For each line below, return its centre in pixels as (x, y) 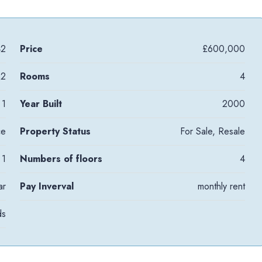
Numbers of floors (61, 158)
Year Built (41, 104)
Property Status (56, 131)
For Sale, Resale (212, 131)
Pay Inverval (47, 186)
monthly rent (221, 186)
